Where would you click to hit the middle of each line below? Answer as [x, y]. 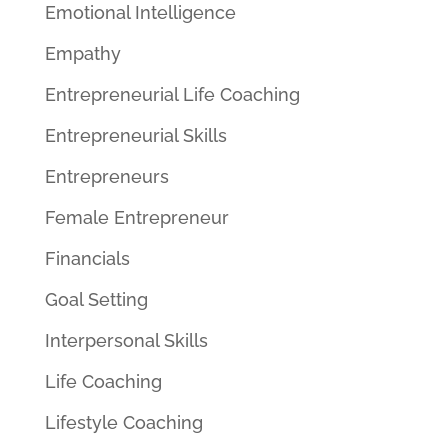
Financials [87, 258]
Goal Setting [96, 299]
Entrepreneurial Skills [135, 135]
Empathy [82, 53]
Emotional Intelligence [140, 12]
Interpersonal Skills [126, 340]
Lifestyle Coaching [123, 422]
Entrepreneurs [106, 176]
